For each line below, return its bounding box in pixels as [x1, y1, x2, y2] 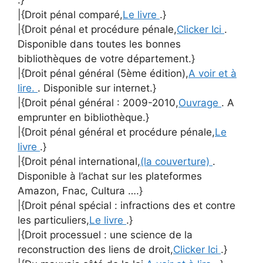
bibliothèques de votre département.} [18, 52, 195, 65]
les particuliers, [18, 214, 89, 226]
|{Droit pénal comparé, [18, 8, 123, 21]
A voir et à [188, 67, 237, 79]
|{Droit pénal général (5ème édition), [18, 67, 188, 79]
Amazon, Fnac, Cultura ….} [18, 184, 143, 197]
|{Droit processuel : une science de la [18, 228, 193, 241]
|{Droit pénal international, [18, 155, 140, 167]
